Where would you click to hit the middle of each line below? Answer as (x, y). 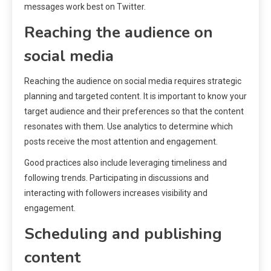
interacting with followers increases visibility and (116, 193)
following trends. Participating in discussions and (116, 178)
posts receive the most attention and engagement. (121, 142)
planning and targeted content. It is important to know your (135, 96)
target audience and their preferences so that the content (134, 112)
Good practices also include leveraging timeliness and (126, 163)
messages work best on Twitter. (85, 7)
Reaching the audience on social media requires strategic (133, 81)
